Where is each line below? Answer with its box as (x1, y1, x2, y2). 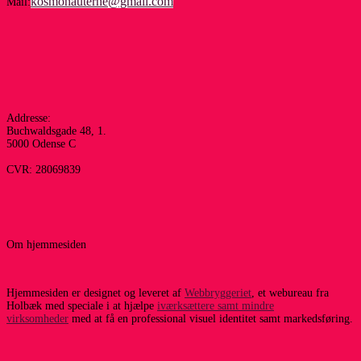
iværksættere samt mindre (157, 299, 274, 312)
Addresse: (6, 111, 51, 124)
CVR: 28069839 (6, 163, 81, 176)
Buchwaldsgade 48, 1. (6, 124, 106, 137)
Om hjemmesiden (6, 239, 86, 251)
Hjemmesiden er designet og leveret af (6, 286, 185, 299)
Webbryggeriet (185, 286, 251, 299)
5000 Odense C (6, 137, 76, 150)
